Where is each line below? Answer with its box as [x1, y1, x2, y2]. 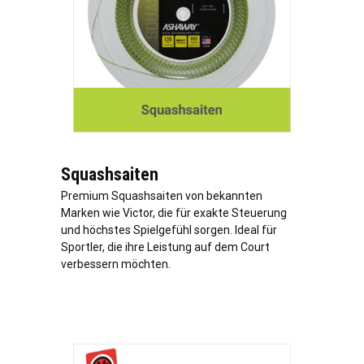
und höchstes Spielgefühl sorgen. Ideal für [61, 223, 277, 236]
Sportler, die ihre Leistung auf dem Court [61, 240, 270, 253]
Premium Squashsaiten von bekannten [61, 188, 262, 202]
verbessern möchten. [61, 257, 171, 271]
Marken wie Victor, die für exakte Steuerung [61, 206, 287, 219]
